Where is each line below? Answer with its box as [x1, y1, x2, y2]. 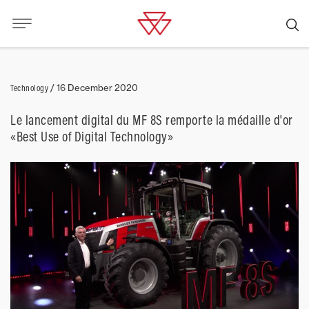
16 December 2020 [57, 82, 138, 93]
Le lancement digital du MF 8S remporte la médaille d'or [10, 111, 293, 128]
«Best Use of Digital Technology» [10, 128, 173, 145]
